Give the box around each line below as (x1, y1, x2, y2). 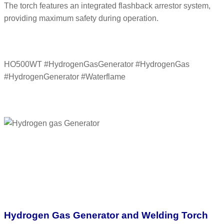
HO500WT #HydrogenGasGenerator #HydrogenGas (4, 60, 189, 69)
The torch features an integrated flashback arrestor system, (4, 1, 210, 10)
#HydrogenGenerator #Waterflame (4, 72, 125, 81)
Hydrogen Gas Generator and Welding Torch (4, 210, 208, 221)
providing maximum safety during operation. (4, 13, 158, 22)
